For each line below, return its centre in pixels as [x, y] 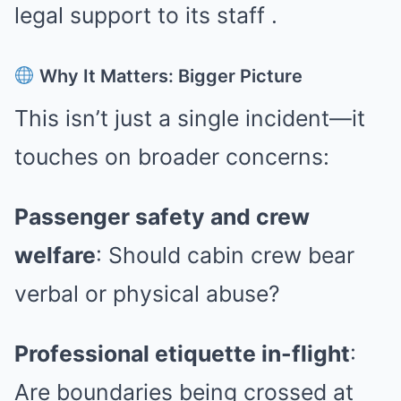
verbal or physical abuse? [147, 293]
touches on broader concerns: [172, 156]
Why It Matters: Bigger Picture [168, 76]
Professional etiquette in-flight [182, 353]
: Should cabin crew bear [225, 255]
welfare [55, 255]
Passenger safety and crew [162, 216]
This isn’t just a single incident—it [190, 118]
